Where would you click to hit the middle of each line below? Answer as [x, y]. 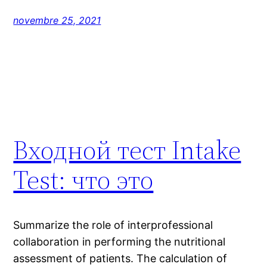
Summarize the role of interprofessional [113, 225]
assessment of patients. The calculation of [120, 258]
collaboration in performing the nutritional [119, 241]
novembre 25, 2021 [57, 21]
